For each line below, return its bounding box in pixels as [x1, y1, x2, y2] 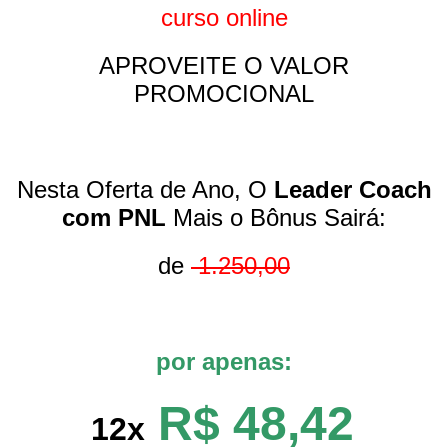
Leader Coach [273, 176, 432, 203]
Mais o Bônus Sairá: [166, 204, 386, 231]
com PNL [62, 204, 166, 231]
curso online [160, 4, 288, 32]
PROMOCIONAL [134, 80, 314, 108]
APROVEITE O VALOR [99, 52, 349, 80]
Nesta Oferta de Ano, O [16, 176, 274, 203]
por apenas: [156, 347, 292, 375]
